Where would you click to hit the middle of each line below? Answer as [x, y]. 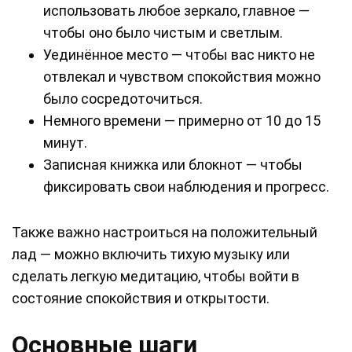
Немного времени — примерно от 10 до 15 [182, 121]
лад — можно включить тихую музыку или [151, 255]
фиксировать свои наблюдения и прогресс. [186, 187]
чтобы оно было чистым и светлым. [163, 33]
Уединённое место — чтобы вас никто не [179, 55]
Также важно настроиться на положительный [165, 233]
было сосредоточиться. [123, 99]
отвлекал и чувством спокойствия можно [182, 77]
